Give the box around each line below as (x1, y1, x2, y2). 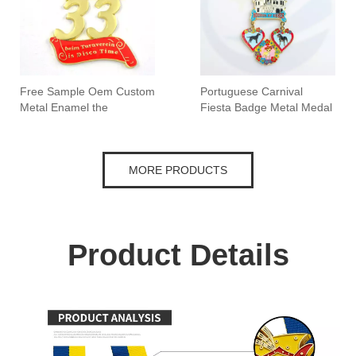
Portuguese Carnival (200, 84, 303, 98)
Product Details (67, 238, 289, 272)
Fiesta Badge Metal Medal (200, 100, 332, 114)
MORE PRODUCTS (129, 163, 227, 176)
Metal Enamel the (20, 100, 108, 114)
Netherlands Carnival (20, 116, 126, 130)
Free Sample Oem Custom (20, 84, 155, 98)
